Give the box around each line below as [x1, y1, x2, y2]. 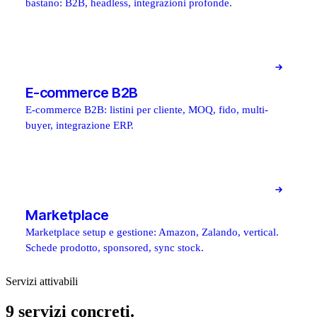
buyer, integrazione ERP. [25, 119, 134, 131]
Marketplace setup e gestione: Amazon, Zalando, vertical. [25, 226, 279, 238]
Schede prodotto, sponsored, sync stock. [25, 241, 204, 253]
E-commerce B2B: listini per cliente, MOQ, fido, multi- [25, 103, 268, 115]
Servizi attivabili [6, 275, 78, 287]
